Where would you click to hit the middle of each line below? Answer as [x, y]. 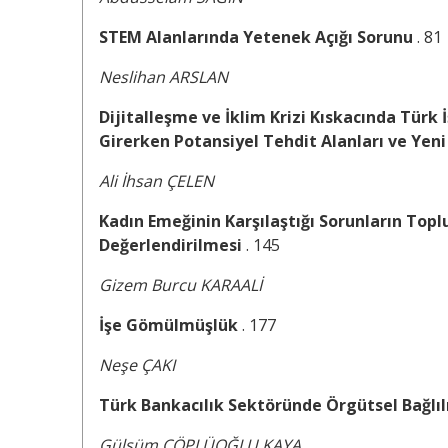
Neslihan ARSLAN [163, 77]
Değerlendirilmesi [172, 245]
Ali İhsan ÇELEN [156, 181]
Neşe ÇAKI [137, 365]
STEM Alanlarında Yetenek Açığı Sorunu [258, 37]
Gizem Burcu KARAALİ [180, 285]
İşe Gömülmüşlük [170, 325]
